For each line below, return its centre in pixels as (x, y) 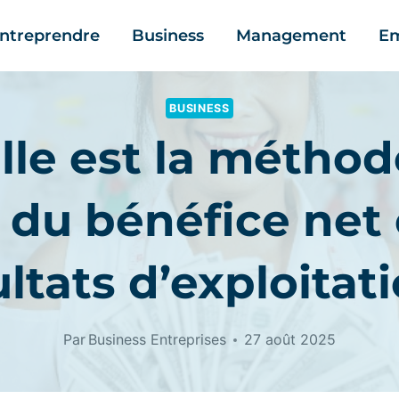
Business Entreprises (158, 340)
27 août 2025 (290, 340)
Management (291, 36)
